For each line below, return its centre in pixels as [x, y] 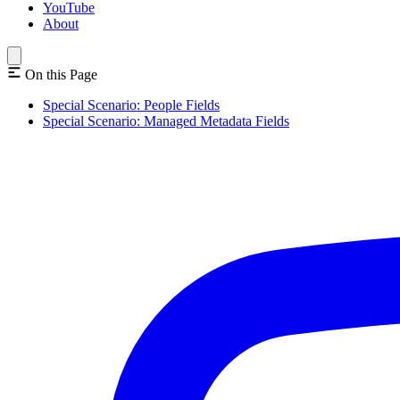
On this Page [61, 75]
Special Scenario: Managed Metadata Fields [166, 121]
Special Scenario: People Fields [131, 105]
